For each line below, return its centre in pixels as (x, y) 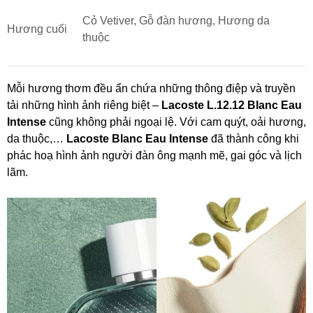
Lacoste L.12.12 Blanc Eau (232, 105)
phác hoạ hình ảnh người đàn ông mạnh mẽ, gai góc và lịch (154, 155)
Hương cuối (37, 29)
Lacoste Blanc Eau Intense (137, 138)
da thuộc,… (37, 138)
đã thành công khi (254, 138)
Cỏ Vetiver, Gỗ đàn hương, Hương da (176, 20)
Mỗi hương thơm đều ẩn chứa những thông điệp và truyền (151, 88)
